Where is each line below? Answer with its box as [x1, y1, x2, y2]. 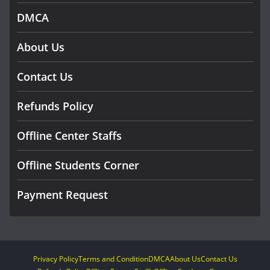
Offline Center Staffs [17, 128, 122, 143]
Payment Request [17, 187, 108, 202]
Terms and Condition [78, 253, 148, 264]
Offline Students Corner [17, 157, 139, 172]
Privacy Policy [33, 253, 78, 264]
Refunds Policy [17, 98, 93, 113]
